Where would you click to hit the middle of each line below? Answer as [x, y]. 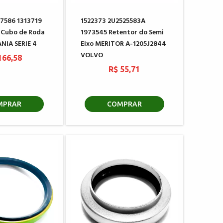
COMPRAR [124, 104]
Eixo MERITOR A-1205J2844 [123, 44]
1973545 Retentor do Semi [122, 33]
